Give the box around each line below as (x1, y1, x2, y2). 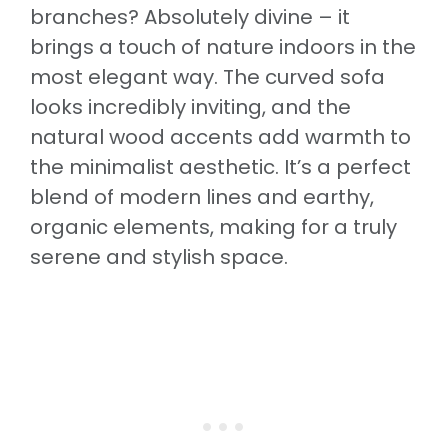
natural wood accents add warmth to (30, 122, 411, 151)
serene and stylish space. (30, 242, 288, 271)
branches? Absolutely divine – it (30, 2, 350, 31)
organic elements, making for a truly (30, 212, 397, 241)
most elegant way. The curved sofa (30, 62, 385, 91)
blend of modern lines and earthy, (30, 182, 374, 211)
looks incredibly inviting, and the (30, 92, 351, 121)
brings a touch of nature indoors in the (30, 32, 416, 61)
